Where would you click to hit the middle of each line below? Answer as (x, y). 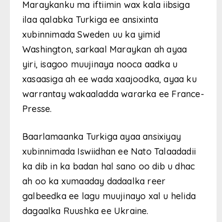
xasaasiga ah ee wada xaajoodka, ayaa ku (110, 79)
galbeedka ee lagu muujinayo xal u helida (109, 196)
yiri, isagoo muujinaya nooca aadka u (100, 64)
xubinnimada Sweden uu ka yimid (91, 34)
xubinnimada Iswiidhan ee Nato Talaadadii (109, 151)
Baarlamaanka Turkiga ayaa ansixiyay (102, 136)
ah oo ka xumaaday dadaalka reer (94, 181)
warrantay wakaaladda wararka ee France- (113, 94)
